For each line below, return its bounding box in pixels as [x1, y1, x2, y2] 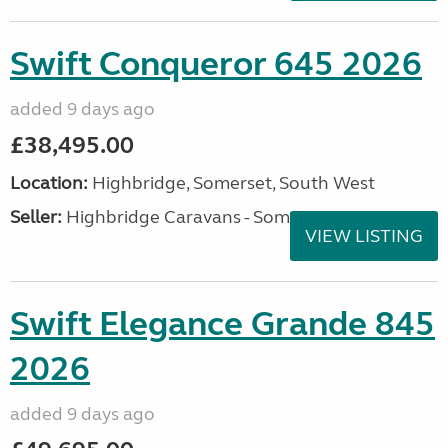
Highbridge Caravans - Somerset [62, 206, 332, 228]
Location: [10, 172, 88, 194]
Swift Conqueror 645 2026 [10, 43, 422, 85]
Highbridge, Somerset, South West [88, 172, 375, 194]
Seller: [10, 206, 62, 228]
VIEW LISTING [305, 225, 423, 247]
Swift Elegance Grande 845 [10, 303, 435, 345]
